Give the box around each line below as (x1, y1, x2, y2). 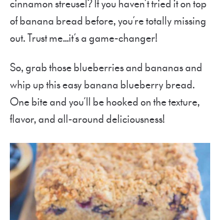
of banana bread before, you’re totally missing (10, 14, 206, 28)
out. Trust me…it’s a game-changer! (10, 31, 158, 46)
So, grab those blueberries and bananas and (10, 60, 202, 75)
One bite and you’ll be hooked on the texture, (10, 95, 200, 110)
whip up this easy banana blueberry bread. (10, 78, 195, 92)
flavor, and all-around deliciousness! (10, 112, 165, 127)
